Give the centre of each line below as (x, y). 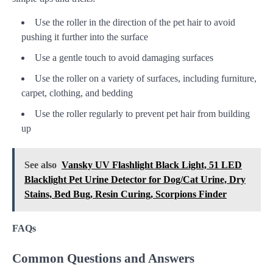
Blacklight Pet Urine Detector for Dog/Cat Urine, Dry (135, 180)
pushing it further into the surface (85, 37)
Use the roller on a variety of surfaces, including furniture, (146, 79)
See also (41, 165)
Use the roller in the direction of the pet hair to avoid (135, 23)
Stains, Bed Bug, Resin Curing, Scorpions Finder (126, 194)
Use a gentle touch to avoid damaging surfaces (124, 58)
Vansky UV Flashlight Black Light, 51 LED (152, 165)
